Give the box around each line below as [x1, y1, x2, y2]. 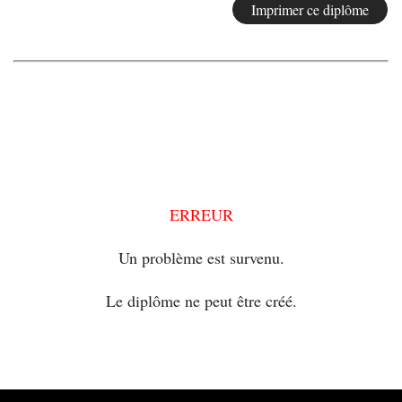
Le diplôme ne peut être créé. [105, 290, 297, 311]
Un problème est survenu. [118, 247, 284, 268]
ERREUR [169, 204, 233, 225]
